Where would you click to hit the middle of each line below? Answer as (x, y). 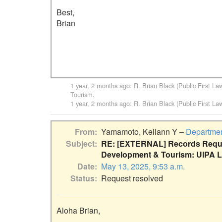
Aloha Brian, (78, 211)
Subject (80, 144)
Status (83, 178)
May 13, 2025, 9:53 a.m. (143, 166)
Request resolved (132, 178)
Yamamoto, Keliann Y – (143, 132)
